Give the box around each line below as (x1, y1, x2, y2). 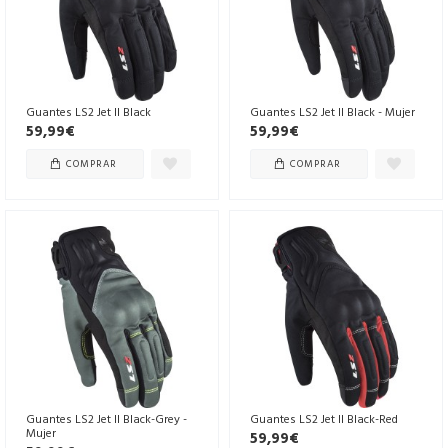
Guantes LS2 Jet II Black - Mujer (249, 103, 415, 121)
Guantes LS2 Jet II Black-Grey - (26, 410, 187, 428)
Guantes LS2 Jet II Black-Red (249, 410, 398, 428)
